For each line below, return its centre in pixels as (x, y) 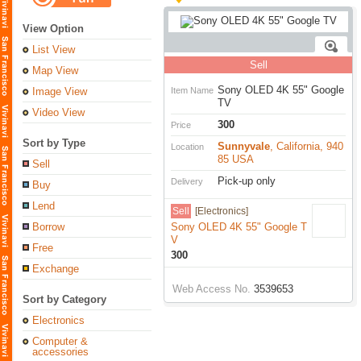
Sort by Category (64, 299)
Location (187, 147)
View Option (53, 29)
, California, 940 (307, 146)
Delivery (187, 181)
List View (54, 50)
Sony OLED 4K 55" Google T (239, 227)
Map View (55, 71)
